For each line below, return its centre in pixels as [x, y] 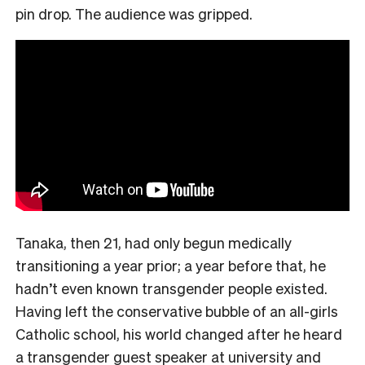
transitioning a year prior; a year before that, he [171, 265]
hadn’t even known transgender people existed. [172, 288]
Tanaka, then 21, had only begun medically [154, 242]
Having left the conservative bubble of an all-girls [177, 310]
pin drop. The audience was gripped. [134, 13]
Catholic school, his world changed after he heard [179, 333]
